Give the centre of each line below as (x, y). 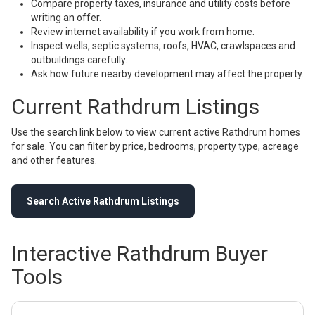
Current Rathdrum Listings (135, 107)
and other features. (54, 161)
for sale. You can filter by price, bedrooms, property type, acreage (155, 147)
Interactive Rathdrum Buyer (140, 254)
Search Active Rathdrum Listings (103, 201)
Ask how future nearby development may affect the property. (167, 74)
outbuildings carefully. (79, 60)
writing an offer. (66, 18)
